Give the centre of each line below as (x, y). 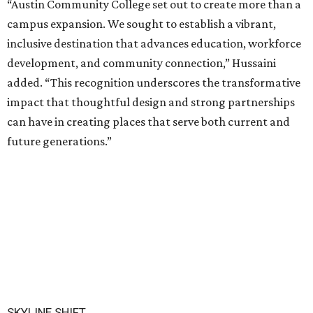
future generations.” (59, 141)
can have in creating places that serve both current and (148, 122)
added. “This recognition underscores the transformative (154, 83)
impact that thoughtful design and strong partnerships (151, 102)
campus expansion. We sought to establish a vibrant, (141, 24)
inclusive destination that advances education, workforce (154, 44)
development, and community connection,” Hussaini (141, 63)
